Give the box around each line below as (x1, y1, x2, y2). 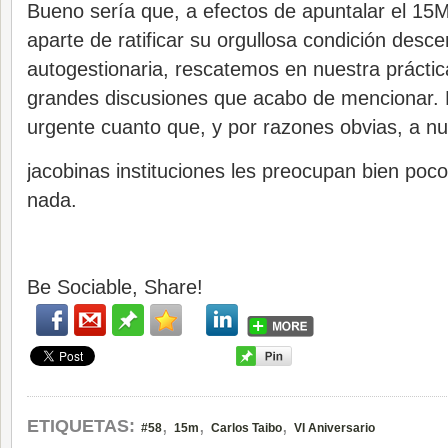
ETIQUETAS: (27, 416, 135, 436)
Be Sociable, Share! (27, 276, 203, 298)
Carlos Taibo (211, 421, 282, 435)
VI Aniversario (294, 421, 375, 435)
